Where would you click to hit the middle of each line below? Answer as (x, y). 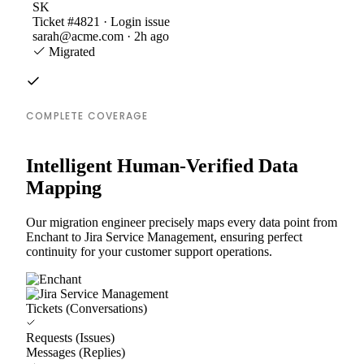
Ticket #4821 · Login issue (101, 21)
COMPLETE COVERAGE (87, 115)
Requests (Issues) (70, 337)
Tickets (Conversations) (87, 308)
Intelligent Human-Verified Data (162, 165)
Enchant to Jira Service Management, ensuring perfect (164, 236)
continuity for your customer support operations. (149, 251)
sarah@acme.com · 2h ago (101, 36)
